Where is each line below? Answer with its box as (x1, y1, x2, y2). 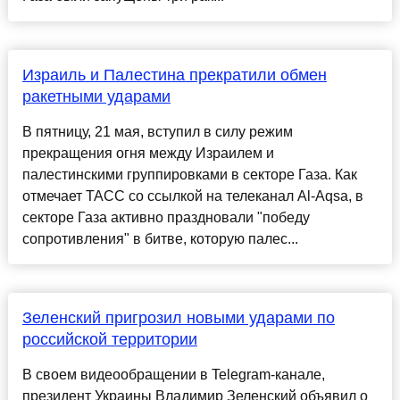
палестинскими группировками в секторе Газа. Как (21, 167, 357, 183)
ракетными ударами (21, 87, 171, 106)
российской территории (21, 330, 197, 349)
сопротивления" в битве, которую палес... (21, 231, 298, 247)
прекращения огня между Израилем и (21, 146, 274, 162)
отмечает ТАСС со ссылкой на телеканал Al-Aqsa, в (21, 188, 363, 204)
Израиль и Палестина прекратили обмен (21, 66, 327, 85)
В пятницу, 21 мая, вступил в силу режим (21, 124, 293, 140)
